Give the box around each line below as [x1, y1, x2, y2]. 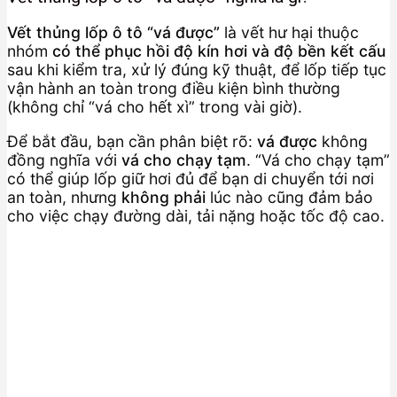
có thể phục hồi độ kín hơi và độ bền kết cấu [52, 42, 385, 61]
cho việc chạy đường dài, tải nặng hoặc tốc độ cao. [7, 206, 385, 225]
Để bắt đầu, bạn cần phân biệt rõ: [7, 131, 257, 151]
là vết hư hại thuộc [220, 23, 359, 43]
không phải [121, 187, 206, 206]
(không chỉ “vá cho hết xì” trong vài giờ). [7, 97, 302, 117]
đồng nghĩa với [7, 150, 121, 169]
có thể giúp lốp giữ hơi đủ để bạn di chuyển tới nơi [7, 168, 374, 188]
